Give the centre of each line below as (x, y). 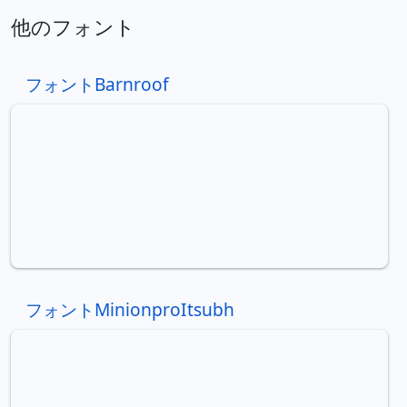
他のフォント (73, 26)
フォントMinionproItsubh (130, 309)
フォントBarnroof (97, 84)
